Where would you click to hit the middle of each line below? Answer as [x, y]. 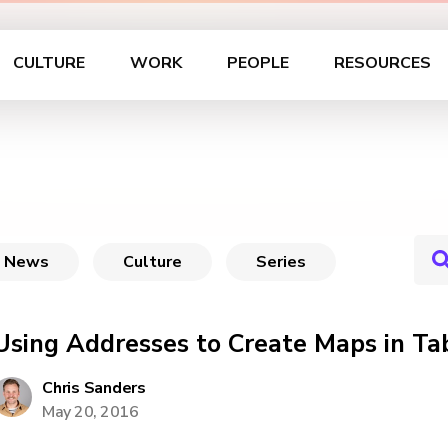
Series [281, 262]
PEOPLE [257, 63]
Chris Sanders [94, 388]
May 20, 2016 [90, 412]
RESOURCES [382, 63]
